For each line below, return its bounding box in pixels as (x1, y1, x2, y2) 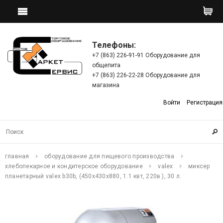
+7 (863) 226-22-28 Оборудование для (92, 72, 200, 79)
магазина (92, 82, 119, 89)
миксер (188, 163, 210, 170)
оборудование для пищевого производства (44, 153, 175, 160)
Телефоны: (92, 40, 136, 50)
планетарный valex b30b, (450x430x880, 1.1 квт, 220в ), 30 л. (5, 173, 182, 180)
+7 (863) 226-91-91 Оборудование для (92, 52, 200, 59)
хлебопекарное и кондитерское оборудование (5, 163, 143, 170)
